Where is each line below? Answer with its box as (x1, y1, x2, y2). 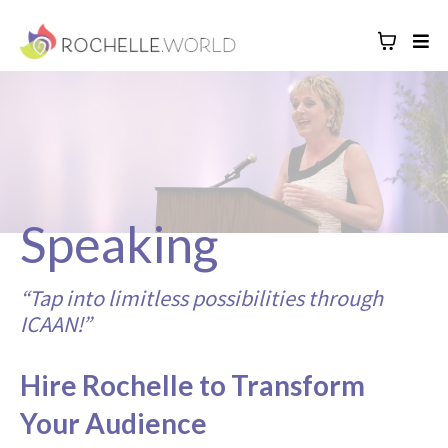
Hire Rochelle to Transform (20, 368, 365, 402)
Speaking (20, 214, 218, 274)
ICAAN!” (20, 309, 91, 338)
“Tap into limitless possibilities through (20, 283, 383, 312)
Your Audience (20, 406, 207, 440)
